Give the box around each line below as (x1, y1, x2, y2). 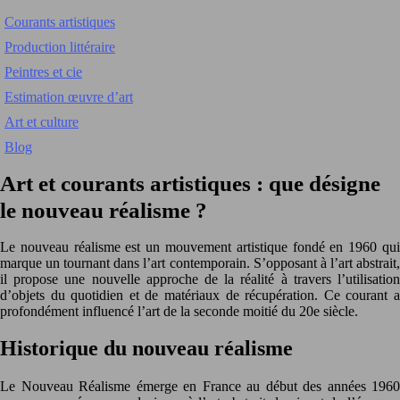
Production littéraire (4, 39, 115, 54)
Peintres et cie (4, 64, 82, 79)
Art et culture (4, 114, 79, 129)
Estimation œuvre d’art (4, 89, 133, 104)
